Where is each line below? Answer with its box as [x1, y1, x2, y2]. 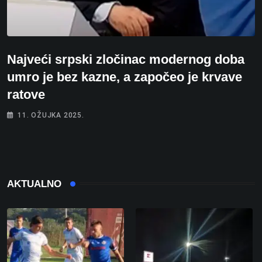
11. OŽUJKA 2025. [18, 111, 84, 119]
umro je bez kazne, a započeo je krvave [7, 69, 242, 84]
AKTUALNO [7, 178, 61, 189]
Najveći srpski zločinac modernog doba [7, 51, 244, 67]
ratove [7, 87, 45, 102]
